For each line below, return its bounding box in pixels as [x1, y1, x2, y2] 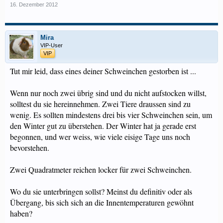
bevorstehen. [10, 142, 49, 153]
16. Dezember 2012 [10, 1, 58, 7]
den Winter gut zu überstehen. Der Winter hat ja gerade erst [10, 120, 196, 131]
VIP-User [40, 42, 63, 48]
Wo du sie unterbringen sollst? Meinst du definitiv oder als [10, 186, 192, 197]
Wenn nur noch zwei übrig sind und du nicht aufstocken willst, [10, 88, 207, 98]
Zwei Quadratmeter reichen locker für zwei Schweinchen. [10, 164, 192, 175]
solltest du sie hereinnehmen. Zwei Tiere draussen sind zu [10, 99, 191, 109]
